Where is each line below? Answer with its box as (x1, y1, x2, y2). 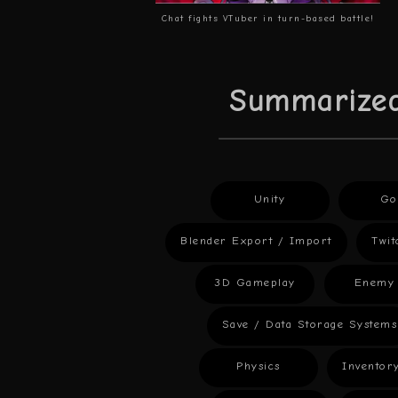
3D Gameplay (214, 275, 296, 290)
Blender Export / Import (180, 234, 332, 248)
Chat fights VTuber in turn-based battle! (161, 13, 375, 25)
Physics (236, 359, 281, 373)
